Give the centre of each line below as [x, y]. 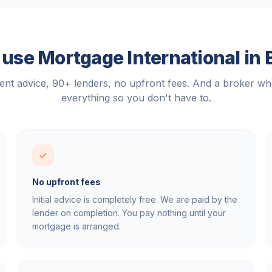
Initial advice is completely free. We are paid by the [135, 199]
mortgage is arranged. [76, 226]
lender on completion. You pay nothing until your [129, 213]
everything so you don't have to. [136, 98]
